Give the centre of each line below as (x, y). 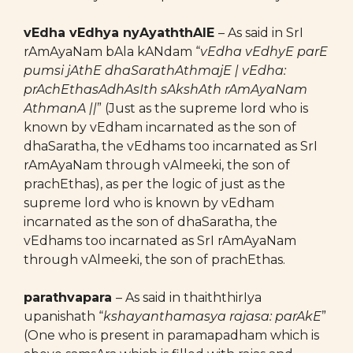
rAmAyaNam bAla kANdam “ (112, 52)
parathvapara (70, 297)
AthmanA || (60, 108)
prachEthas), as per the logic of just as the (154, 184)
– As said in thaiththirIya (189, 297)
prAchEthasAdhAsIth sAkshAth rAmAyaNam (165, 89)
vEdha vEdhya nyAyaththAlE (121, 33)
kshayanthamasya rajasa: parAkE (212, 316)
